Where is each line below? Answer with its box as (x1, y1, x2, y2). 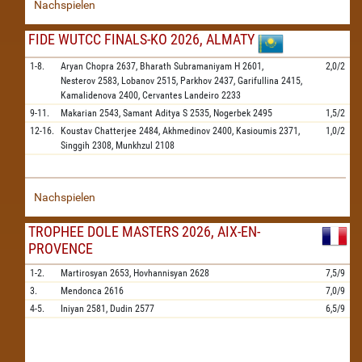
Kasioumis (236, 125, 276, 137)
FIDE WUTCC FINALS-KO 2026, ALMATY (28, 31, 255, 48)
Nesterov (61, 75, 95, 86)
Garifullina (238, 75, 279, 86)
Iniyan (61, 303, 84, 314)
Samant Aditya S (123, 107, 187, 119)
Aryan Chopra (61, 61, 114, 72)
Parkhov (180, 75, 212, 86)
